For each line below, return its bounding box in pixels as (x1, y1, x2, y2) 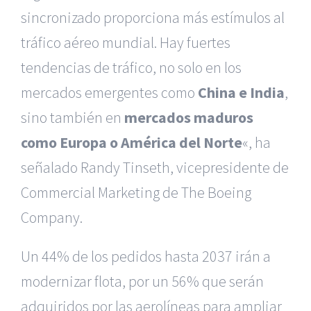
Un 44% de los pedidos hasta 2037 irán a (21, 246, 271, 266)
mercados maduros (124, 108, 253, 127)
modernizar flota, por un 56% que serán (21, 271, 264, 291)
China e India (198, 83, 285, 102)
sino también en (21, 108, 124, 127)
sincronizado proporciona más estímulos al (21, 8, 285, 27)
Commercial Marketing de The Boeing (21, 183, 251, 202)
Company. (21, 208, 83, 227)
